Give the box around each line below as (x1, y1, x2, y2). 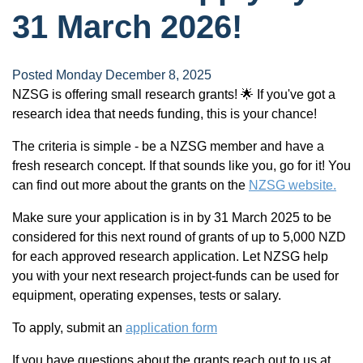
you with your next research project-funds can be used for (12, 269, 339, 283)
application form (126, 321, 217, 335)
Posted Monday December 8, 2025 (12, 68, 211, 82)
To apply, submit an (12, 321, 126, 335)
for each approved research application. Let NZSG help (12, 250, 328, 263)
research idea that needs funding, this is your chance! (12, 107, 317, 121)
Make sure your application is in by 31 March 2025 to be (12, 211, 331, 224)
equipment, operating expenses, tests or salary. (12, 288, 281, 302)
